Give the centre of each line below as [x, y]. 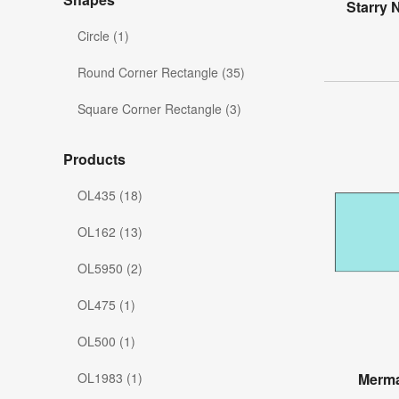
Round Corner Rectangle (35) [161, 73]
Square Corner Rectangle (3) [159, 109]
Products [94, 159]
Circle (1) [103, 36]
